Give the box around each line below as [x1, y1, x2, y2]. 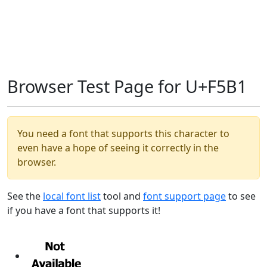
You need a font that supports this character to [17, 127, 229, 140]
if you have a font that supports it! [7, 204, 160, 217]
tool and [101, 190, 143, 203]
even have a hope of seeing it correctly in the [17, 141, 219, 154]
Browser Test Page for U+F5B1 [7, 74, 247, 98]
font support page [143, 190, 226, 203]
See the [7, 190, 43, 203]
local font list [43, 190, 101, 203]
